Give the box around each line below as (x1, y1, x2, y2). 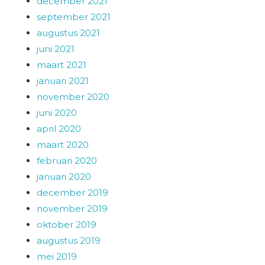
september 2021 (37, 11, 111, 22)
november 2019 (37, 202, 108, 214)
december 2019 (37, 186, 109, 198)
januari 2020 (37, 170, 92, 182)
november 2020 (37, 91, 110, 102)
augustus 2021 (37, 27, 101, 38)
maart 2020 (37, 138, 89, 150)
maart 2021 (37, 59, 87, 70)
